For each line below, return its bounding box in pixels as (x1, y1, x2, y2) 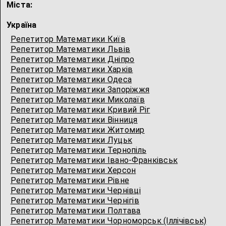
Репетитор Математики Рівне (10, 176, 130, 185)
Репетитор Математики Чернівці (10, 186, 141, 195)
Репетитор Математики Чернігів (10, 196, 139, 205)
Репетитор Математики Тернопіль (10, 145, 147, 155)
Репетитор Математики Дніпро (10, 54, 135, 64)
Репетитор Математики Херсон (10, 165, 136, 175)
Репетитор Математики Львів (10, 44, 131, 54)
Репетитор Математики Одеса (10, 75, 132, 84)
